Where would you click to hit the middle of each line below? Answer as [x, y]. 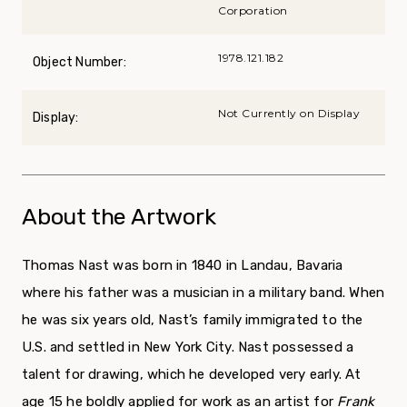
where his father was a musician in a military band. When [203, 293]
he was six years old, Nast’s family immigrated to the [193, 320]
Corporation [253, 11]
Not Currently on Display [289, 114]
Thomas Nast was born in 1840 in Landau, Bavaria [183, 266]
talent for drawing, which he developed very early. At [192, 375]
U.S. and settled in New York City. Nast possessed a [188, 347]
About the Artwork [119, 217]
